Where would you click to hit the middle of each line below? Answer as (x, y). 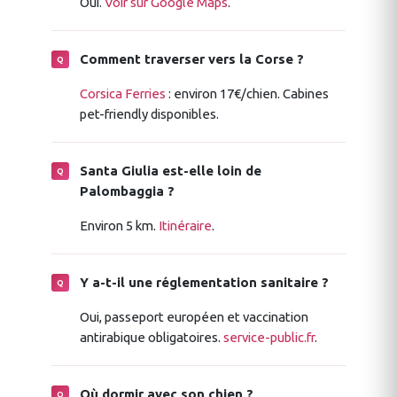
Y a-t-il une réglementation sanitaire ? (204, 282)
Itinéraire (185, 225)
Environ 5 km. (119, 225)
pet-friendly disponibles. (149, 113)
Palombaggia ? (127, 191)
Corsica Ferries (123, 93)
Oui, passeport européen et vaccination (194, 316)
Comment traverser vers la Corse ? (192, 58)
